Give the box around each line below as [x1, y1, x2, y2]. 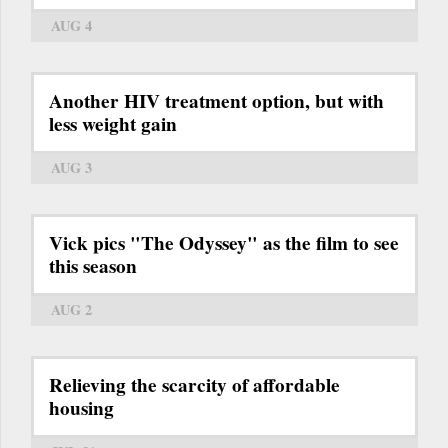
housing [49, 394, 114, 423]
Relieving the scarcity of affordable [49, 371, 340, 400]
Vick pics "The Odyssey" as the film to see [49, 229, 399, 258]
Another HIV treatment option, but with [49, 87, 384, 116]
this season [49, 252, 137, 281]
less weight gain [49, 110, 177, 139]
